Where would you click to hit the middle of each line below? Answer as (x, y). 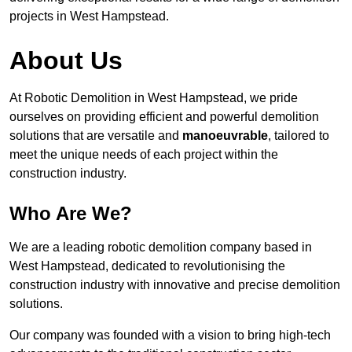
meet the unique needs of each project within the (144, 155)
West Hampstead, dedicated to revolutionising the (147, 266)
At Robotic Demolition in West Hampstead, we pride (154, 98)
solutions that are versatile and (96, 136)
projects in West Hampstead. (89, 16)
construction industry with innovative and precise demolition (175, 285)
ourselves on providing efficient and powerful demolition (164, 117)
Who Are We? (71, 214)
